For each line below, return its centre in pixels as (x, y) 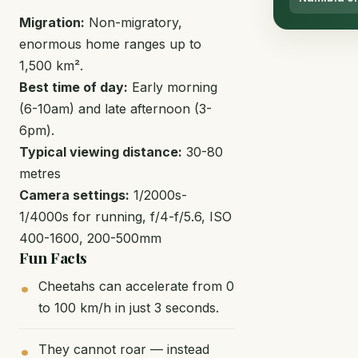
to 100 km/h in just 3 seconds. (129, 307)
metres (40, 173)
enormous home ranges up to (110, 44)
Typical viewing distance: (101, 151)
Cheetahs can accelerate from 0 (136, 286)
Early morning (173, 87)
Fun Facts (53, 257)
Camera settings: (74, 195)
